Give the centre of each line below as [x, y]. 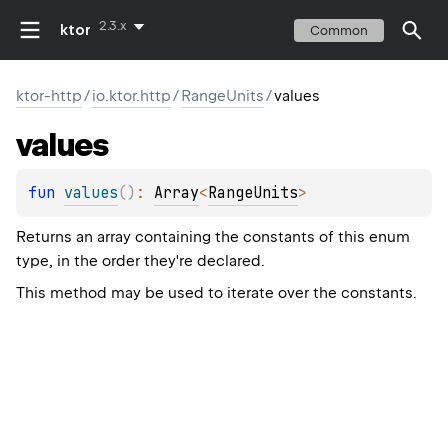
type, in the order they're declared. [140, 261]
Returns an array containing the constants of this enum [213, 237]
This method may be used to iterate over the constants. [216, 293]
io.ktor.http [131, 96]
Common [339, 30]
